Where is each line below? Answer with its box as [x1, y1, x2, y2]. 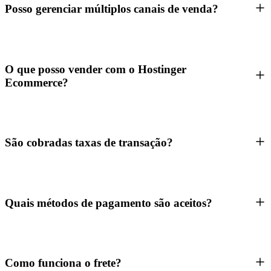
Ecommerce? [5, 76, 68, 89]
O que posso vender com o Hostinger [5, 62, 186, 76]
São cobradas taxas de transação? [5, 136, 173, 149]
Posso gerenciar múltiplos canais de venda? [5, 2, 218, 16]
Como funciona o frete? [5, 256, 122, 269]
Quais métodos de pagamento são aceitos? [5, 196, 212, 209]
